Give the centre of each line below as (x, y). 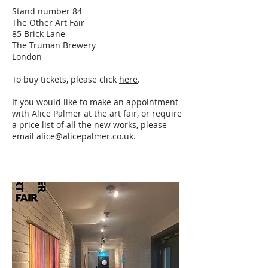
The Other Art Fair (48, 22)
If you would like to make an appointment (95, 102)
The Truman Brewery (54, 45)
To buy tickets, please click (66, 79)
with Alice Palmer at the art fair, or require (97, 113)
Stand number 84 (47, 11)
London (27, 56)
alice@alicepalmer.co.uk (85, 136)
